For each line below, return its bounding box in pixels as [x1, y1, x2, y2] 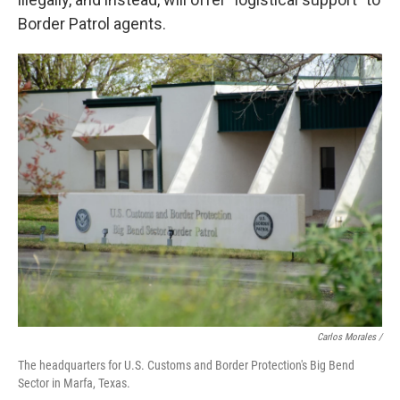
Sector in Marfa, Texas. [18, 376, 130, 390]
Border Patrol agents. [18, 14, 166, 33]
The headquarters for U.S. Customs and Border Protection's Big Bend [18, 358, 354, 372]
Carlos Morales [317, 331, 376, 343]
